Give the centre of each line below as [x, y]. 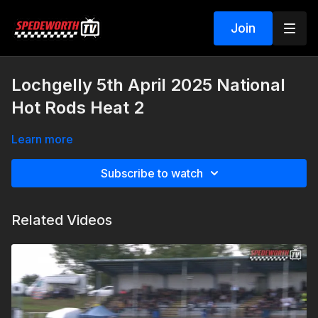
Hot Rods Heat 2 [78, 108]
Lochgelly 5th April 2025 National [148, 85]
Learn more [42, 139]
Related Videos [62, 220]
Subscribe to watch [152, 173]
